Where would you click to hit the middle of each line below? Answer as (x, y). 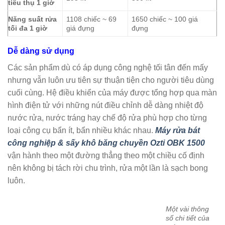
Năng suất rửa (32, 19)
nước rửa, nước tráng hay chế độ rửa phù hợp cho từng (107, 118)
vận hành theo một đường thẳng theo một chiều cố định (106, 155)
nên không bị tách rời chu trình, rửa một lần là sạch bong (108, 168)
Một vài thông (188, 209)
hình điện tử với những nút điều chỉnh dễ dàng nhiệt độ (105, 105)
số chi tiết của (188, 218)
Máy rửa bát (178, 130)
